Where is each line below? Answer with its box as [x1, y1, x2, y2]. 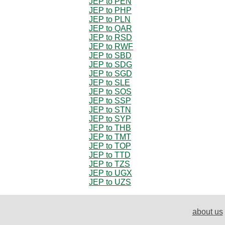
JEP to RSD [89, 33, 132, 42]
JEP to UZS [89, 177, 131, 186]
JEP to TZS [89, 159, 130, 168]
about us [192, 207, 223, 216]
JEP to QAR [89, 24, 132, 33]
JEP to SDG [89, 60, 132, 69]
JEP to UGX [89, 168, 132, 177]
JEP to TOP [89, 141, 131, 150]
